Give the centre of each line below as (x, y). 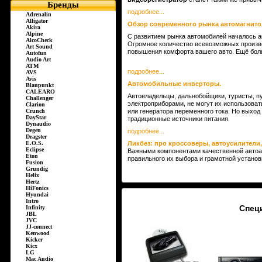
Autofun (36, 53)
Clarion (35, 104)
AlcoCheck (39, 40)
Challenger (39, 98)
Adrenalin (39, 14)
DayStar (36, 117)
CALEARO (40, 92)
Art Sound (39, 46)
